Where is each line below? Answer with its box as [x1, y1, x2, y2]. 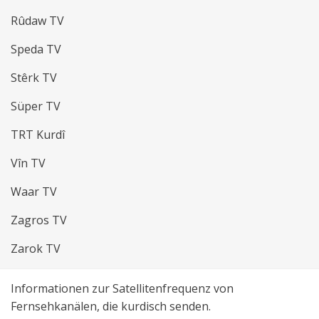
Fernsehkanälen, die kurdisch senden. [11, 298, 211, 315]
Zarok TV [11, 241, 61, 257]
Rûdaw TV [11, 13, 64, 29]
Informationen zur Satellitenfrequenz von [11, 281, 234, 297]
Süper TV [11, 98, 61, 115]
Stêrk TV [11, 70, 57, 86]
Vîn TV [11, 155, 46, 172]
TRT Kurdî [11, 127, 65, 143]
